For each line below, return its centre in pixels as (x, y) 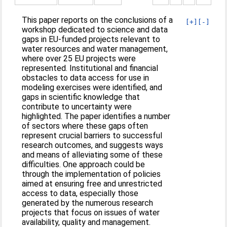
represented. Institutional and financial (90, 68)
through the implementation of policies (91, 174)
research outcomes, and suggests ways (93, 145)
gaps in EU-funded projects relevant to (91, 39)
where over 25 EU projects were (79, 58)
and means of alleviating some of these (92, 155)
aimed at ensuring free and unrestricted (92, 183)
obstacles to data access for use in (86, 78)
